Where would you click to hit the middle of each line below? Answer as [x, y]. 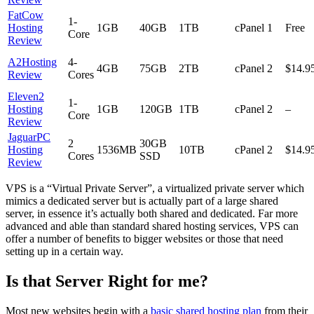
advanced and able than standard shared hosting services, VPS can [152, 226]
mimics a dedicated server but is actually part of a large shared [142, 200]
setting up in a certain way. [64, 251]
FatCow [26, 15]
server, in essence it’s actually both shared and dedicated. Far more [152, 213]
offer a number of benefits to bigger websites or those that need [144, 238]
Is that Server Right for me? [107, 281]
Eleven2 [26, 96]
